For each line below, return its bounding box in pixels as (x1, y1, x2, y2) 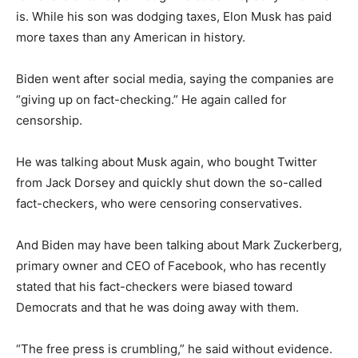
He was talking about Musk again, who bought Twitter (16, 154, 317, 169)
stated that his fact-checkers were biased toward (16, 279, 292, 294)
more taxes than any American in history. (16, 30, 245, 45)
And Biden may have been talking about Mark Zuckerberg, (16, 237, 342, 253)
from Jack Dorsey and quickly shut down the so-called (16, 175, 322, 190)
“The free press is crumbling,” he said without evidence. (16, 341, 332, 356)
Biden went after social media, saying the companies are (16, 71, 334, 86)
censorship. (16, 113, 82, 128)
